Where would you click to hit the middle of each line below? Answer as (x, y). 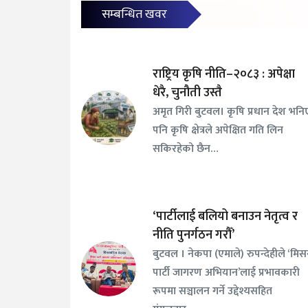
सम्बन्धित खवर (134, 15)
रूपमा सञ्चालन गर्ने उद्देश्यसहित (213, 291)
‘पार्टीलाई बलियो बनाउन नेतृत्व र (225, 217)
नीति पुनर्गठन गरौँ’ (194, 235)
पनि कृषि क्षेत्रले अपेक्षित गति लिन (218, 130)
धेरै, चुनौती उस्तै (188, 93)
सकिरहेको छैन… (186, 149)
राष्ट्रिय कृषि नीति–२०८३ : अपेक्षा (224, 75)
